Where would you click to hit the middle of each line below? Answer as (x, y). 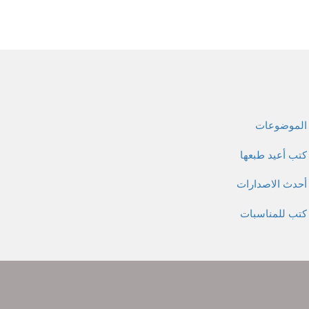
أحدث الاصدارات (272, 185)
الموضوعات (281, 126)
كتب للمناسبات (273, 213)
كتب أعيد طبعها (273, 155)
